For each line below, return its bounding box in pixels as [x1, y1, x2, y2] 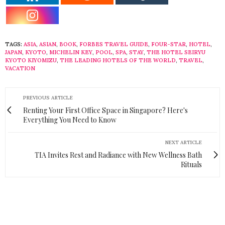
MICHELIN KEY [49, 48, 92, 56]
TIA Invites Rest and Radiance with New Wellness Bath [35, 150, 202, 160]
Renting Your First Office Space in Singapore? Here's [23, 105, 188, 115]
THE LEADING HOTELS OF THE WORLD [60, 56, 176, 64]
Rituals [181, 159, 202, 169]
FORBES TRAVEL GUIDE [79, 40, 148, 48]
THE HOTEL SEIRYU [147, 48, 205, 56]
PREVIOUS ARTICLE [23, 94, 73, 101]
